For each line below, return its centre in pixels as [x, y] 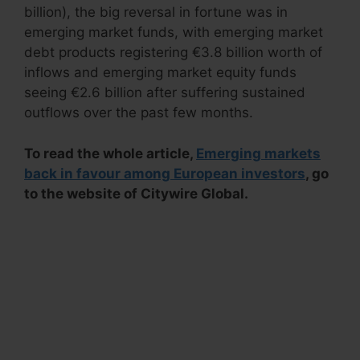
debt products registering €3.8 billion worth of [173, 52]
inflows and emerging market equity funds [160, 72]
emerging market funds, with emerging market [174, 32]
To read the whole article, [110, 153]
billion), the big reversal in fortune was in [156, 12]
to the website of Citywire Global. [136, 193]
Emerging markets [258, 153]
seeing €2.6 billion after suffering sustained [165, 92]
